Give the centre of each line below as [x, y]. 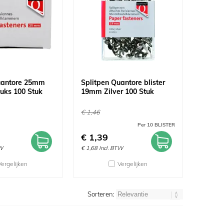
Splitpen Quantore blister [123, 82]
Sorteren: [102, 194]
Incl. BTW [111, 148]
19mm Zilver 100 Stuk [117, 91]
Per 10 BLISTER [156, 125]
